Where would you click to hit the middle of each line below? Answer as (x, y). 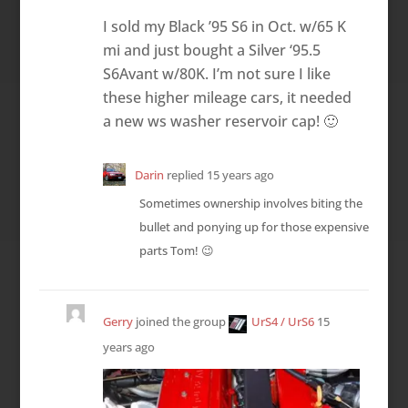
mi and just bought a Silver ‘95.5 (211, 50)
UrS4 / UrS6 (282, 321)
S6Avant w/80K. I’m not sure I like (216, 73)
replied (185, 174)
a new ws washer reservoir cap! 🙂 (220, 121)
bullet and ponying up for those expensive (254, 226)
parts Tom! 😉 (176, 250)
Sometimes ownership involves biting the (250, 203)
